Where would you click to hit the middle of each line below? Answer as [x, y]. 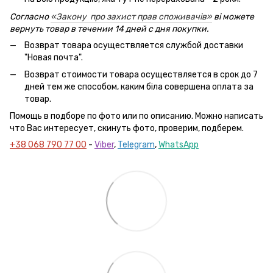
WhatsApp [179, 145]
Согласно [30, 16]
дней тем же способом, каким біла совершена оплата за [139, 87]
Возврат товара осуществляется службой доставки [134, 45]
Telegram [136, 145]
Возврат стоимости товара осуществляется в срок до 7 [141, 75]
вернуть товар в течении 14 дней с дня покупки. [109, 29]
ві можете [233, 16]
